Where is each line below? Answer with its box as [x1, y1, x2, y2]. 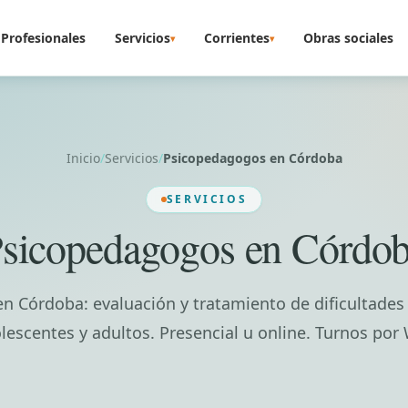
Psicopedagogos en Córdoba [162, 149, 342, 168]
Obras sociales [303, 28, 393, 46]
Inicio [66, 149, 100, 168]
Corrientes [204, 28, 270, 46]
